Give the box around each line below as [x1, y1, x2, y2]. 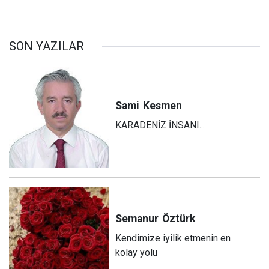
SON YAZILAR [9, 39, 84, 53]
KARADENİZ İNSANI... [115, 119, 205, 131]
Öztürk [162, 212, 196, 225]
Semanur [115, 212, 159, 225]
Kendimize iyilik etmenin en [115, 232, 231, 244]
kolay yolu [115, 246, 158, 258]
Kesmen [143, 99, 183, 112]
